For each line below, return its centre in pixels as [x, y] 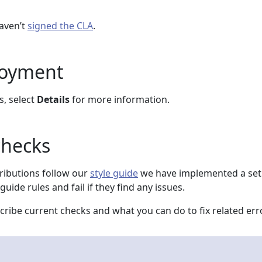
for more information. [120, 99]
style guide [114, 173]
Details [53, 99]
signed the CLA [60, 26]
